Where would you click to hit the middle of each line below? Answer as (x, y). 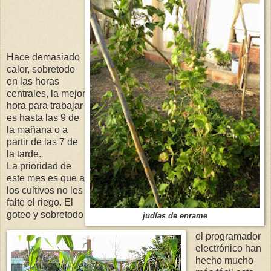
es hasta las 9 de (43, 118)
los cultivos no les (45, 191)
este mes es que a (46, 178)
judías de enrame (175, 216)
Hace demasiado (43, 57)
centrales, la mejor (46, 94)
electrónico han (228, 249)
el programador (228, 237)
